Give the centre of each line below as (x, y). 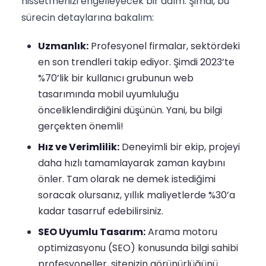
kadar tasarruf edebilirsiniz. (101, 211)
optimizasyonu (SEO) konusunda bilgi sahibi (138, 248)
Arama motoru (181, 232)
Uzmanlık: (63, 46)
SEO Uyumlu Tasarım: (92, 232)
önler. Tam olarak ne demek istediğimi (127, 179)
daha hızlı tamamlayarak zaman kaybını (132, 163)
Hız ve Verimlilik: (79, 147)
